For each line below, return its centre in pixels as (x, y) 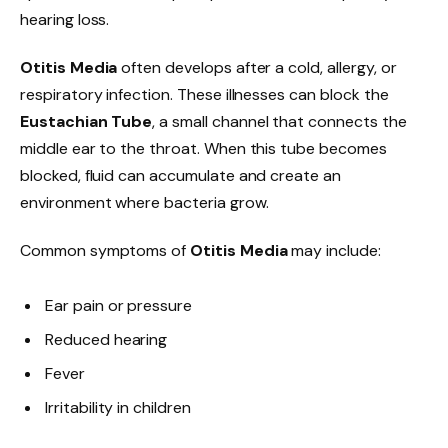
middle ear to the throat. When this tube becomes (203, 149)
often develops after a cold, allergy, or (257, 68)
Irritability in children (118, 408)
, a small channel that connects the (279, 122)
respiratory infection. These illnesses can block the (204, 95)
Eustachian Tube (86, 122)
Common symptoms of (105, 250)
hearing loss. (65, 20)
